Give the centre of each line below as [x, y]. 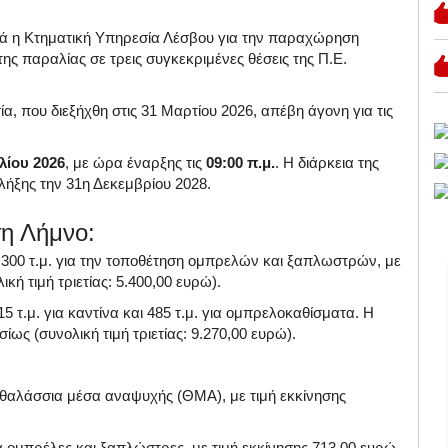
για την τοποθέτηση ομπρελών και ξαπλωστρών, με [228, 260]
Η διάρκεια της [331, 162]
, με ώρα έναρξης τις [135, 162]
